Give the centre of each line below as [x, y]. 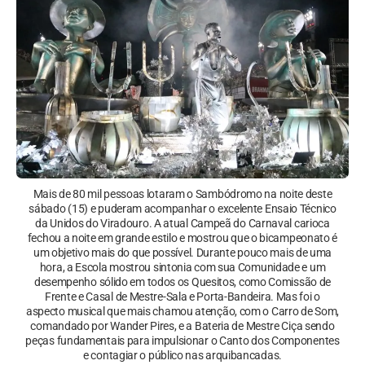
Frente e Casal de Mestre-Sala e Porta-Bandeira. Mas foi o [182, 296]
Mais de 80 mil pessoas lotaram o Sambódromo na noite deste [182, 193]
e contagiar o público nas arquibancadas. [182, 355]
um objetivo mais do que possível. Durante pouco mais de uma [182, 252]
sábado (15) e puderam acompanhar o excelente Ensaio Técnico [182, 208]
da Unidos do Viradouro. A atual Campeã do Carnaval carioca [182, 223]
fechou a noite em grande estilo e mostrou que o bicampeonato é [182, 237]
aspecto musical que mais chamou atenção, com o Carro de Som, [182, 311]
